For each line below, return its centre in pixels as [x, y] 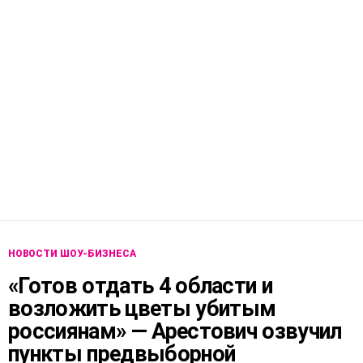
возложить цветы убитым [142, 309]
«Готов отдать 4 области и [141, 286]
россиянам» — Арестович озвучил [175, 332]
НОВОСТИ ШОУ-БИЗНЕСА [72, 254]
